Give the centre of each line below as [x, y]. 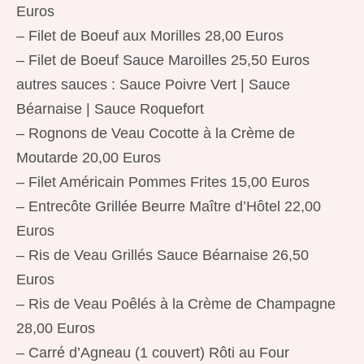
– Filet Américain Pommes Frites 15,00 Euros [163, 182]
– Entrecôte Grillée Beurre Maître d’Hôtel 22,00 [169, 206]
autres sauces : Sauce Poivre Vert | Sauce [153, 84]
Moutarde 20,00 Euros [89, 158]
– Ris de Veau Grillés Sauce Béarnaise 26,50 [162, 255]
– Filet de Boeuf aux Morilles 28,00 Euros [150, 36]
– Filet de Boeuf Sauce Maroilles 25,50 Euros [163, 60]
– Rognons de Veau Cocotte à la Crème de [156, 133]
